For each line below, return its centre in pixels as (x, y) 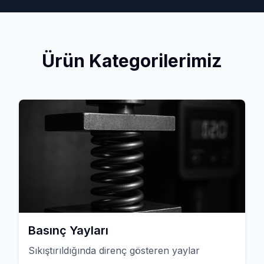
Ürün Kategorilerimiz (132, 61)
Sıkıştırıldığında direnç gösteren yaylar (114, 250)
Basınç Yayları (68, 230)
